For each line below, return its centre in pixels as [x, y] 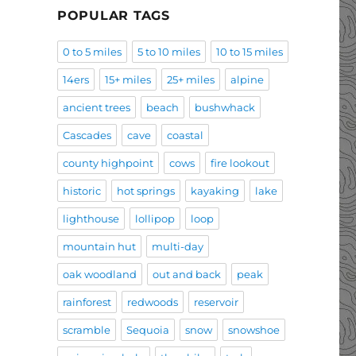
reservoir [216, 302]
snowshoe [253, 330]
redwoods [152, 302]
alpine [247, 80]
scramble [86, 330]
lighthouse [91, 219]
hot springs [145, 191]
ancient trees [96, 108]
